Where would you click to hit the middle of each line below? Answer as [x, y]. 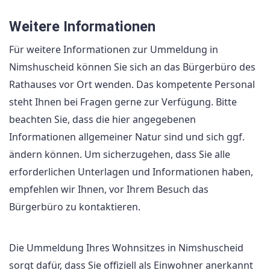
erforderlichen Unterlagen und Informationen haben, [131, 171]
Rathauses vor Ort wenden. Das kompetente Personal [132, 84]
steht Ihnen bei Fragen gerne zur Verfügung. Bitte [123, 102]
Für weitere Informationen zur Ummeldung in [114, 49]
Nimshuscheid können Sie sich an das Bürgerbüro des [132, 67]
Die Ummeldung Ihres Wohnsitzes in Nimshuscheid [126, 247]
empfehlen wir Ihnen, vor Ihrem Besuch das [109, 189]
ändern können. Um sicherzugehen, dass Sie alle [120, 154]
